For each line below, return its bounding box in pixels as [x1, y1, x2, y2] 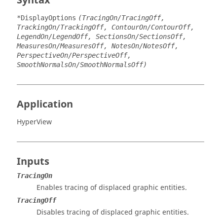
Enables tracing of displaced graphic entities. [37, 183, 187, 193]
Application [17, 97, 73, 111]
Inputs [17, 154, 49, 169]
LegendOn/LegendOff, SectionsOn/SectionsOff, [17, 33, 186, 40]
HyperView [17, 117, 52, 127]
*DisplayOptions [17, 14, 76, 22]
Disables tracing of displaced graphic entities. [37, 207, 189, 218]
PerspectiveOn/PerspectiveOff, [17, 51, 131, 59]
